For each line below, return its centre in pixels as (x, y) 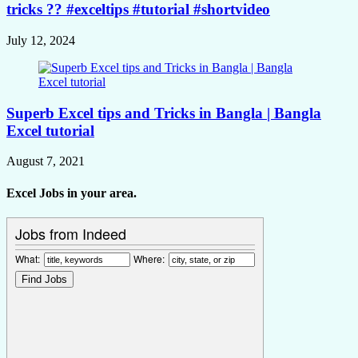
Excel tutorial (50, 130)
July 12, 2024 (41, 40)
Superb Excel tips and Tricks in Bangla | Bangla (164, 113)
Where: (149, 258)
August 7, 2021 (46, 161)
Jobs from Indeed (71, 233)
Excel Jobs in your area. (72, 193)
